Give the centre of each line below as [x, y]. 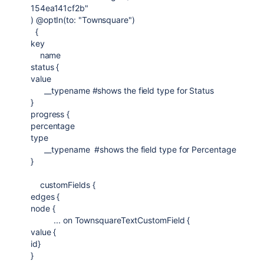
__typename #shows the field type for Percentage [133, 149]
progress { [50, 114]
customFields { [63, 185]
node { [43, 208]
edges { [45, 197]
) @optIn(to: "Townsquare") [84, 20]
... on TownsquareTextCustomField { [110, 220]
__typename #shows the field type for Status [122, 90]
